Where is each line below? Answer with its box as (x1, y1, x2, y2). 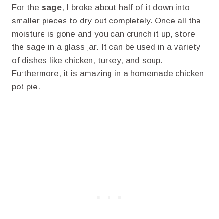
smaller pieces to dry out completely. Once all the (12, 16, 201, 25)
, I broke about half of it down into (62, 2, 190, 12)
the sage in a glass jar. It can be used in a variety (12, 42, 200, 52)
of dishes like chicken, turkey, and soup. (12, 55, 163, 65)
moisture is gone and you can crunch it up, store (12, 29, 195, 39)
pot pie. (12, 82, 40, 91)
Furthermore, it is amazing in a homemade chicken (12, 68, 204, 78)
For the (12, 2, 42, 12)
